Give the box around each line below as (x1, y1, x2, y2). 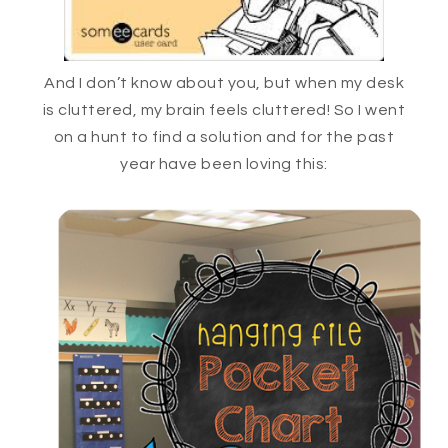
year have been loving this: (120, 156, 328, 173)
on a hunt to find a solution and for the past (53, 129, 395, 146)
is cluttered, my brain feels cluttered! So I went (42, 102, 406, 119)
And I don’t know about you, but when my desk (44, 75, 404, 92)
